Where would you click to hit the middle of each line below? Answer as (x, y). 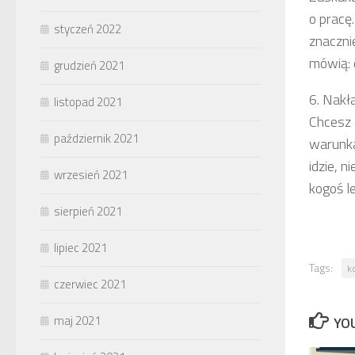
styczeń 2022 (88, 29)
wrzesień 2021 (91, 174)
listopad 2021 (88, 101)
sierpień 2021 (88, 211)
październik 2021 (96, 138)
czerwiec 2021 (90, 284)
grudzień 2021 (89, 65)
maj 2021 (77, 320)
